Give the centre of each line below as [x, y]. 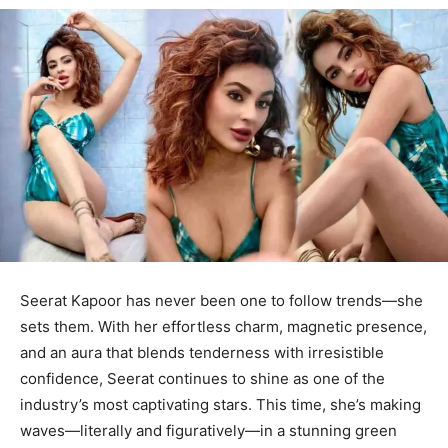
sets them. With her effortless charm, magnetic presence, [223, 326]
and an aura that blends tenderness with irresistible [202, 352]
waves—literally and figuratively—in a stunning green [208, 430]
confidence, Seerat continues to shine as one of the [202, 378]
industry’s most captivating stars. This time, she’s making [220, 404]
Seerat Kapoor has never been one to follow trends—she [221, 300]
